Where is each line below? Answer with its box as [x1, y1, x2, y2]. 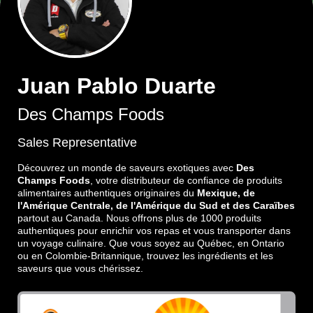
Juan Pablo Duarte [17, 73, 216, 99]
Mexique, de [197, 187, 255, 198]
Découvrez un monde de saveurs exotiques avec [17, 162, 236, 173]
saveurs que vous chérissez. [17, 263, 143, 274]
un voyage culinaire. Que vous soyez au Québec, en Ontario [17, 238, 284, 249]
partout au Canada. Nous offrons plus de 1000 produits [17, 212, 261, 224]
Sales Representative [17, 136, 137, 150]
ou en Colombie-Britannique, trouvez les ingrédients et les [17, 250, 273, 261]
